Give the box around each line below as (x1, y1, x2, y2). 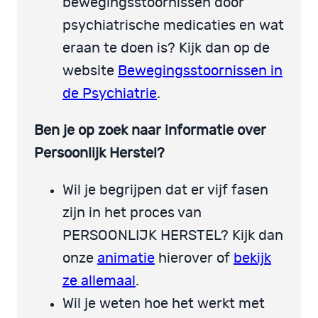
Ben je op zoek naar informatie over (34, 123, 266, 138)
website (62, 63, 118, 78)
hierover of (155, 251, 234, 265)
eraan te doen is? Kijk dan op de (62, 40, 270, 55)
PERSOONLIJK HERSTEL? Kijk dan (62, 228, 283, 243)
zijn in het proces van (62, 205, 202, 220)
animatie (97, 251, 155, 265)
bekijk (234, 251, 271, 265)
